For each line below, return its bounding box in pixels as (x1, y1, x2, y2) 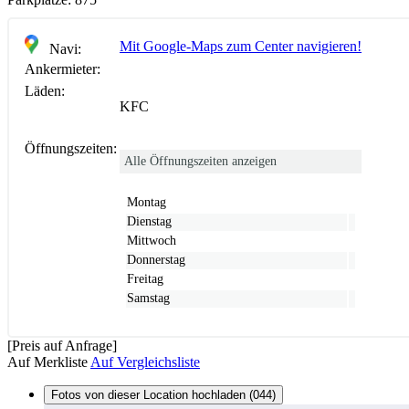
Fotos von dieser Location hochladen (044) (51, 387, 276, 402)
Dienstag (127, 214, 172, 228)
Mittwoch (127, 233, 176, 247)
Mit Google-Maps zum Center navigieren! (120, 37, 362, 54)
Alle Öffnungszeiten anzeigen (124, 153, 277, 168)
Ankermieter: (25, 60, 100, 77)
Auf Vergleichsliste (90, 353, 200, 370)
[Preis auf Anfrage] (7, 337, 117, 353)
